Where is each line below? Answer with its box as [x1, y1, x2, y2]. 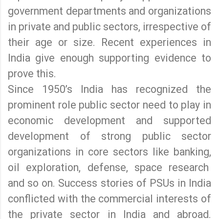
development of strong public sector [8, 130, 211, 142]
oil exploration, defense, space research [8, 161, 211, 174]
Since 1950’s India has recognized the [8, 83, 211, 95]
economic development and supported [8, 114, 211, 127]
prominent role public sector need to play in [8, 98, 211, 111]
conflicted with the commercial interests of [8, 192, 211, 205]
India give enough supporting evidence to [8, 51, 211, 64]
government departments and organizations [8, 4, 211, 17]
